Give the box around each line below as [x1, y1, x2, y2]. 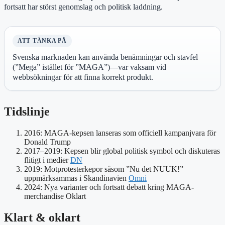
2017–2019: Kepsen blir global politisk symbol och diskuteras [24, 146, 220, 155]
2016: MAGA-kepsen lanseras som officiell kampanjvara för [24, 128, 216, 137]
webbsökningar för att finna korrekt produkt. [13, 72, 153, 82]
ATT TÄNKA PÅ [18, 37, 67, 44]
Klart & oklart [4, 210, 80, 224]
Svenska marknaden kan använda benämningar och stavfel [13, 52, 198, 62]
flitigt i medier [24, 155, 70, 164]
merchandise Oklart [24, 191, 86, 200]
